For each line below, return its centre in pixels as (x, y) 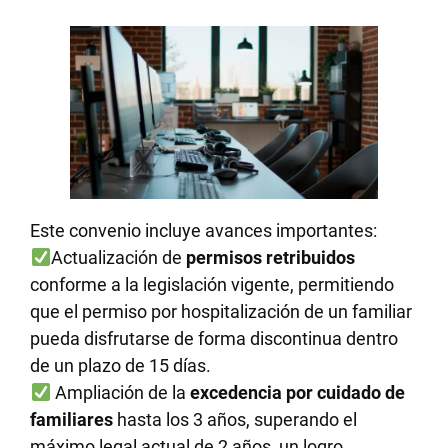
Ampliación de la (120, 392)
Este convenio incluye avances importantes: (204, 230)
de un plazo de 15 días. (121, 365)
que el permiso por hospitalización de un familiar (221, 311)
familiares (72, 419)
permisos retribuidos (268, 257)
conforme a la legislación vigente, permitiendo (212, 284)
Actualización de (116, 257)
